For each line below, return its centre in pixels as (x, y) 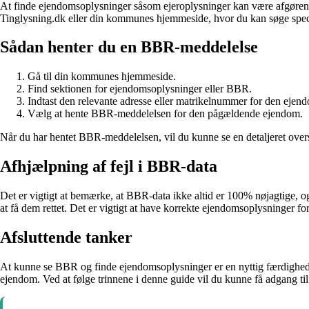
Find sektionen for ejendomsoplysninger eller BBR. (140, 89)
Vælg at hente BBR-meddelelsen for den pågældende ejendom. (165, 114)
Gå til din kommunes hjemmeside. (102, 77)
